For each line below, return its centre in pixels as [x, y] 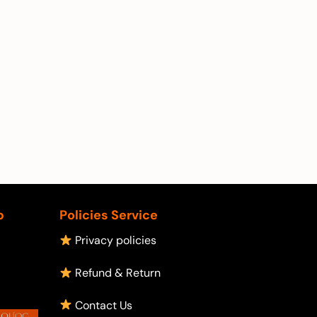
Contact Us [102, 305]
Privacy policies [114, 241]
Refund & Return [116, 272]
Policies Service [108, 215]
